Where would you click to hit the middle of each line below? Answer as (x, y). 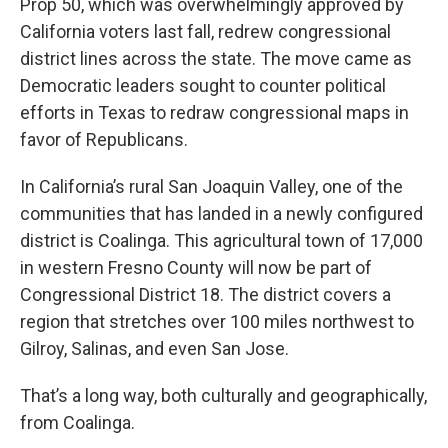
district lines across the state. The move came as (216, 58)
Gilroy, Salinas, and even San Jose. (154, 348)
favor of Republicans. (104, 139)
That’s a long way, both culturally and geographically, (223, 395)
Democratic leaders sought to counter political (203, 85)
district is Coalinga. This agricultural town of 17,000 (221, 240)
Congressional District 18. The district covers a (205, 294)
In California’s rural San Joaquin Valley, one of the (211, 186)
